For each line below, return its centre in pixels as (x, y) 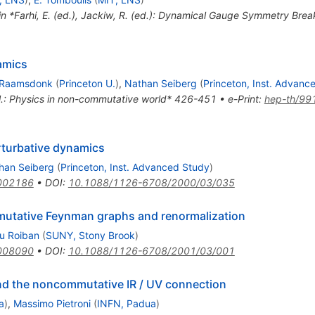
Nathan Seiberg (160, 83)
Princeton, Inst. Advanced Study (135, 167)
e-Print (243, 98)
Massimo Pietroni (52, 303)
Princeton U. (87, 83)
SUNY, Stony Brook (90, 235)
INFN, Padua (126, 303)
